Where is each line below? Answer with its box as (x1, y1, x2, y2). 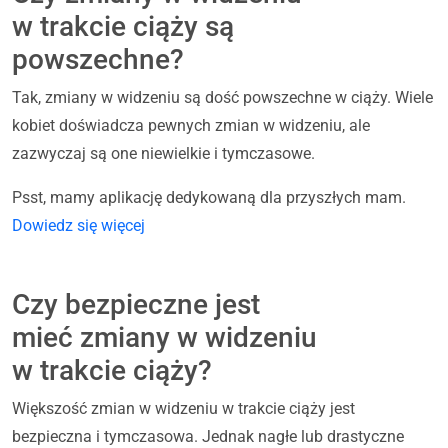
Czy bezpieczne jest (12, 288, 260, 322)
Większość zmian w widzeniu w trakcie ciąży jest (12, 399, 355, 419)
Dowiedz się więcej (12, 216, 145, 236)
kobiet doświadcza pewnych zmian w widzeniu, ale (12, 116, 370, 136)
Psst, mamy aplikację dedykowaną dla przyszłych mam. (12, 188, 406, 208)
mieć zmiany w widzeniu (12, 321, 317, 355)
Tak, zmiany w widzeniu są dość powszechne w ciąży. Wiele (12, 88, 433, 108)
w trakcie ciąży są (12, 10, 234, 44)
